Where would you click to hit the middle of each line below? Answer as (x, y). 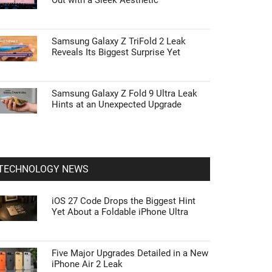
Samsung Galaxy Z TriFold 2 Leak (119, 41)
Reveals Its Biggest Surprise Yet (116, 52)
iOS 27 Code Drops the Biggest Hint (124, 201)
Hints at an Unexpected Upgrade (117, 104)
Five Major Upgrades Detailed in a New (130, 253)
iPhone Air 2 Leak (87, 264)
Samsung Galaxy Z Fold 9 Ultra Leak (124, 93)
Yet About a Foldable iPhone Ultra (120, 212)
